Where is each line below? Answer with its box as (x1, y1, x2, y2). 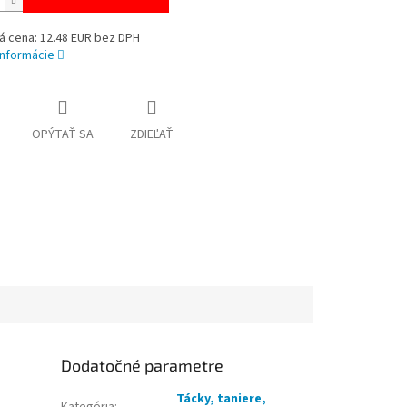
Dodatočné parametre (61, 354, 224, 375)
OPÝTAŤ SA (31, 125, 94, 144)
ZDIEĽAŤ (129, 125, 174, 144)
